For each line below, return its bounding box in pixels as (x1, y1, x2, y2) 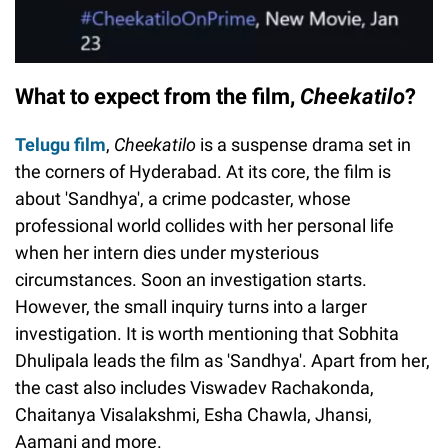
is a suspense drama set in (196, 134, 411, 156)
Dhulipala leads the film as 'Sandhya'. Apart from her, (15, 350, 430, 372)
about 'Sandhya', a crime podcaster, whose (15, 188, 351, 210)
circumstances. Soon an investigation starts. (15, 269, 367, 291)
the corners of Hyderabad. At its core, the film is (15, 161, 391, 183)
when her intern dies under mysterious (15, 242, 319, 264)
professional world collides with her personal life (15, 215, 394, 237)
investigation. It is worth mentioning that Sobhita (15, 323, 399, 345)
